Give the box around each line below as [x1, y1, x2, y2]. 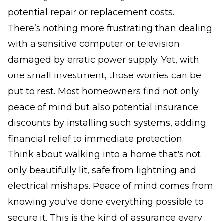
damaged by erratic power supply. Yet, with [8, 54, 199, 65]
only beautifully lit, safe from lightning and [8, 164, 196, 176]
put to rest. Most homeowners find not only [8, 85, 199, 97]
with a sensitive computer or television [8, 38, 180, 49]
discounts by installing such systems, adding [8, 117, 206, 128]
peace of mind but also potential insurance [8, 101, 198, 112]
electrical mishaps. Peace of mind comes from [8, 180, 213, 191]
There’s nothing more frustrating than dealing [8, 22, 212, 34]
